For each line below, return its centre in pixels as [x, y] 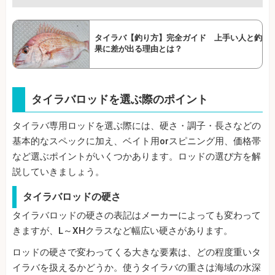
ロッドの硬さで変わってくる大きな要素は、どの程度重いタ [137, 252]
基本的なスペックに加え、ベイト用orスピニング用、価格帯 [137, 141]
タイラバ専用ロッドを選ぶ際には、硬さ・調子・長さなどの [137, 126]
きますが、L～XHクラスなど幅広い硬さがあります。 [122, 230]
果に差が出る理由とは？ [138, 48]
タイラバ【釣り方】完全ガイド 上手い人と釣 [178, 37]
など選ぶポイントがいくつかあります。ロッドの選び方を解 [137, 156]
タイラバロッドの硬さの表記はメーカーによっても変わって [137, 215]
